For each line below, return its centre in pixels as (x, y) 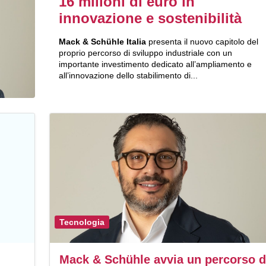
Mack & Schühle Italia (102, 42)
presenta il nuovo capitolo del (202, 42)
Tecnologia (82, 222)
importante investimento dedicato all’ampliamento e (155, 64)
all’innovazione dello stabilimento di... (128, 76)
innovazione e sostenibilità (150, 18)
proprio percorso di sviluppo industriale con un (145, 53)
